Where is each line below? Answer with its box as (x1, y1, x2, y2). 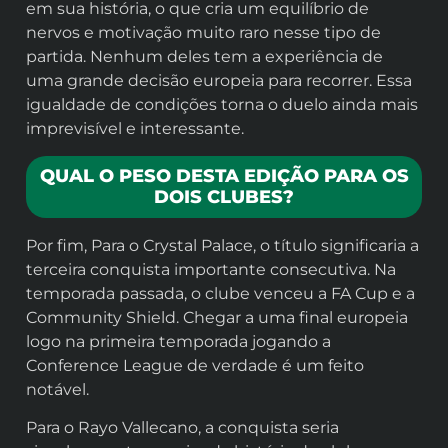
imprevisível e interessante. (26, 119, 244, 139)
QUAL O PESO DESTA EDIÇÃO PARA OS (39, 164, 409, 187)
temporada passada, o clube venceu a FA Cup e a (26, 283, 415, 303)
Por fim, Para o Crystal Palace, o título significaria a (26, 235, 419, 255)
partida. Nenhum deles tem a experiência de (26, 47, 383, 67)
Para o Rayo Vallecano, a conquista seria (26, 418, 339, 438)
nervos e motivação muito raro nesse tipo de (26, 23, 381, 43)
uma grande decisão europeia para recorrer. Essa (26, 71, 412, 91)
